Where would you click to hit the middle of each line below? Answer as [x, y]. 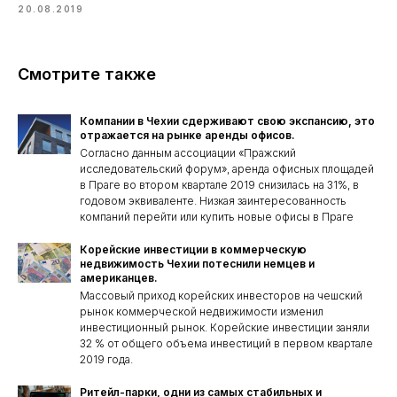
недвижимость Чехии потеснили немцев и [197, 264]
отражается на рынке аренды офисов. [187, 135]
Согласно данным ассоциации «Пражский [188, 153]
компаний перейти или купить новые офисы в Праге [217, 217]
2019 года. [106, 359]
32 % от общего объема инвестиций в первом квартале [226, 343]
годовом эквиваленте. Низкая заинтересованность [213, 201]
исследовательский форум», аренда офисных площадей [227, 169]
